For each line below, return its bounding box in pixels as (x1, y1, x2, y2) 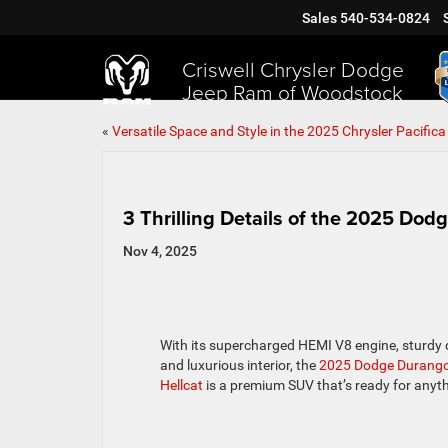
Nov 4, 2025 (123, 243, 197, 259)
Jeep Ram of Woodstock (182, 76, 403, 106)
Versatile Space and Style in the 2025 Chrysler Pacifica (112, 123, 446, 139)
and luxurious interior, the (159, 357, 319, 374)
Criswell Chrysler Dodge (182, 53, 404, 83)
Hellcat (159, 377, 203, 394)
